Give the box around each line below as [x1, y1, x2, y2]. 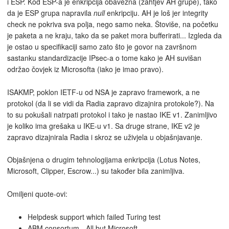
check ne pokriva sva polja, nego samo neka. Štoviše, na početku [7, 19, 218, 30]
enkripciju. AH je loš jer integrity [105, 8, 208, 18]
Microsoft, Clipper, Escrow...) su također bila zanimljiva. [7, 166, 185, 176]
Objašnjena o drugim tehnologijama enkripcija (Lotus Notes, [7, 154, 200, 165]
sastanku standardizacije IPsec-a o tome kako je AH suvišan [7, 53, 201, 63]
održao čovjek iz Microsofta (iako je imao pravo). [7, 64, 164, 75]
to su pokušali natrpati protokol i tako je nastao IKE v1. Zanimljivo [7, 109, 217, 120]
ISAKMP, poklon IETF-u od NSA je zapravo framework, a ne [7, 86, 200, 97]
